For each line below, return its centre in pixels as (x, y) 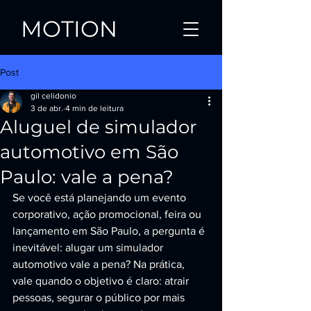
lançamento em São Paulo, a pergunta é (110, 231)
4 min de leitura (94, 108)
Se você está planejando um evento (101, 197)
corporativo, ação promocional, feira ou (108, 214)
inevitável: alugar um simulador (89, 247)
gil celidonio (53, 96)
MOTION (69, 29)
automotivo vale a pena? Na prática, (100, 264)
